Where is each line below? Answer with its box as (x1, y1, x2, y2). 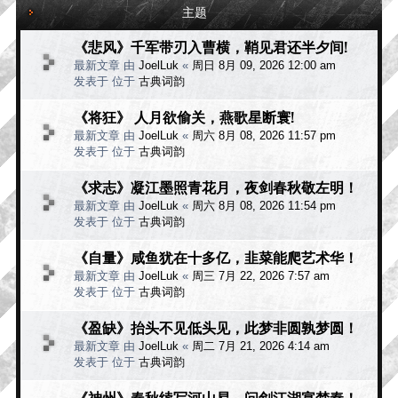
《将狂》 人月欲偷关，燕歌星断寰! (74, 105, 294, 127)
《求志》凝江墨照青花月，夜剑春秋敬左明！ (74, 175, 358, 197)
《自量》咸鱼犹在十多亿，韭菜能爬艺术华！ (74, 245, 358, 267)
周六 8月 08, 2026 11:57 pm (192, 128, 336, 142)
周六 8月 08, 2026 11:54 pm (192, 198, 336, 212)
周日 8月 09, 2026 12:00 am (192, 58, 336, 72)
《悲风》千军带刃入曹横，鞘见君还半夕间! (74, 35, 347, 57)
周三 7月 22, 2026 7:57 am (192, 268, 330, 283)
